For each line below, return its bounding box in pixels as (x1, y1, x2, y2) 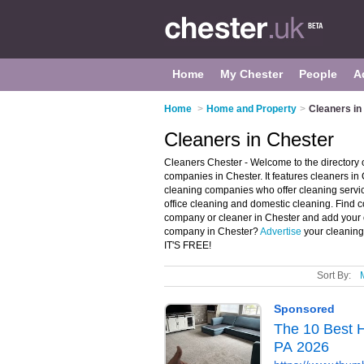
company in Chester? (164, 226, 260, 237)
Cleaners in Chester (164, 128, 334, 150)
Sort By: (317, 270, 351, 281)
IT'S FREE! (164, 240, 211, 251)
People (299, 67, 337, 80)
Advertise (260, 226, 301, 237)
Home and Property (206, 103, 297, 115)
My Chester (220, 67, 283, 80)
